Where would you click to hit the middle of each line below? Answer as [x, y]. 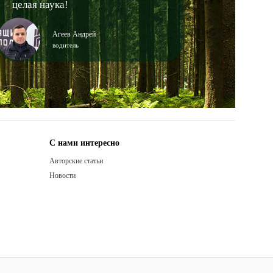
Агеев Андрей [74, 34]
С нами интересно [84, 143]
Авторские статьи [76, 161]
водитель [65, 45]
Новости [62, 176]
